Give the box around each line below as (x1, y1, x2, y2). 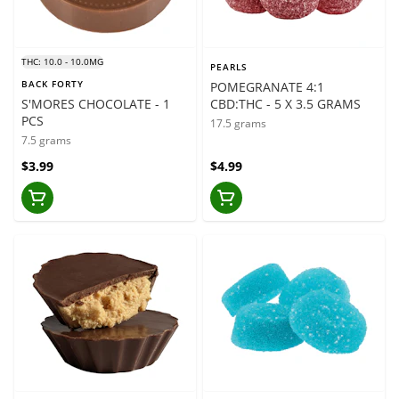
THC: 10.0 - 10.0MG (21, 54, 103, 68)
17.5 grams (210, 115, 266, 131)
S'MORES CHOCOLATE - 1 (21, 94, 155, 112)
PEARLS (210, 60, 248, 73)
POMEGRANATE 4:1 (210, 77, 324, 95)
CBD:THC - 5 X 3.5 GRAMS (210, 94, 361, 112)
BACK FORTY (21, 77, 84, 90)
